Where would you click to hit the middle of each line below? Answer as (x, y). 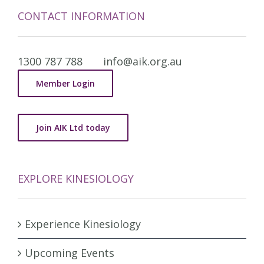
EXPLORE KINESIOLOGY (76, 178)
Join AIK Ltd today (73, 127)
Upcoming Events (70, 253)
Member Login (65, 83)
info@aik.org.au (143, 61)
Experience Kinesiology (83, 224)
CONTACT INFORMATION (81, 16)
